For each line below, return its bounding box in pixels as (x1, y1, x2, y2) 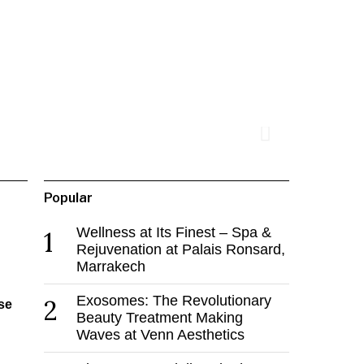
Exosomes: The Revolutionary (76, 292, 271, 310)
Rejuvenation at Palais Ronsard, (76, 241, 285, 258)
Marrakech (76, 258, 145, 275)
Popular (43, 190, 93, 206)
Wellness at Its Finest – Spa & (76, 224, 271, 241)
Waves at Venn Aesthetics (76, 327, 245, 344)
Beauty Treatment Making (76, 310, 243, 327)
